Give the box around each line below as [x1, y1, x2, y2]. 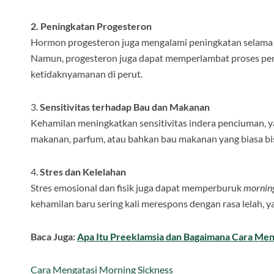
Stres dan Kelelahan [40, 166, 126, 178]
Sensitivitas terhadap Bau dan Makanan [40, 101, 210, 113]
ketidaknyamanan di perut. [31, 68, 143, 80]
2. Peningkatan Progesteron [31, 20, 152, 32]
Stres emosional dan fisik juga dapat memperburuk [31, 182, 243, 194]
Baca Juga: [31, 231, 77, 243]
